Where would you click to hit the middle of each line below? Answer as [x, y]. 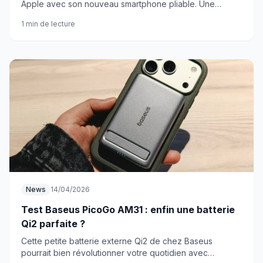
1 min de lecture [48, 24]
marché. [36, 27]
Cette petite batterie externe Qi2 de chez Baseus [117, 241]
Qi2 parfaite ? [53, 224]
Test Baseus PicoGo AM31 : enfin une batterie [128, 210]
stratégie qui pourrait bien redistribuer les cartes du [121, 16]
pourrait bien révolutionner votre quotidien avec [114, 253]
